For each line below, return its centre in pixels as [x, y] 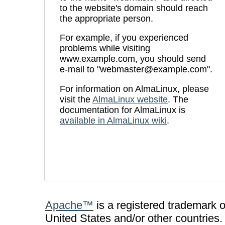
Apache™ [69, 205]
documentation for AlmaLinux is [123, 110]
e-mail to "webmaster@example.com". [136, 70]
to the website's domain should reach [134, 8]
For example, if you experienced [124, 38]
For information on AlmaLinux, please [134, 89]
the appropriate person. [106, 18]
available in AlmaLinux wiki [113, 120]
